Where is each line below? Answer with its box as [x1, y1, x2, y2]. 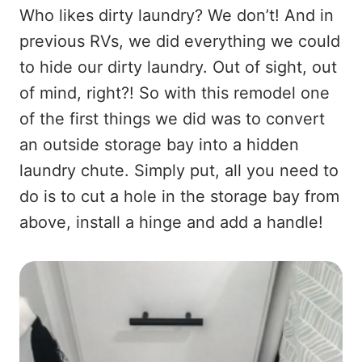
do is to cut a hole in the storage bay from [19, 187, 339, 207]
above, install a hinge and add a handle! [19, 213, 323, 233]
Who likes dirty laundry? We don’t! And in [19, 6, 334, 26]
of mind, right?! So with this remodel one [19, 83, 330, 103]
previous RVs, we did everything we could [19, 32, 340, 52]
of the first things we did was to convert [19, 109, 325, 129]
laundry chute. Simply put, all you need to [19, 161, 339, 181]
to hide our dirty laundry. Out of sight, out [19, 57, 337, 78]
